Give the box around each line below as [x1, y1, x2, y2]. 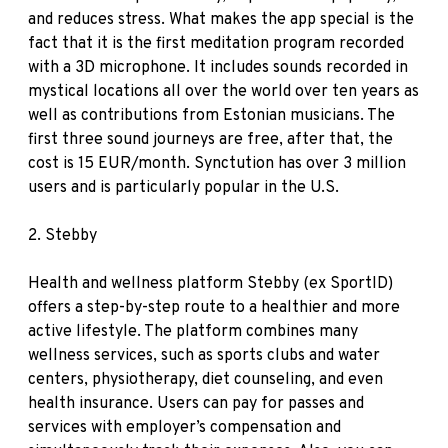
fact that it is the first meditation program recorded [28, 33, 404, 54]
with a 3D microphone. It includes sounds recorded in [28, 57, 408, 78]
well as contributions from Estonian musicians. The [28, 105, 395, 126]
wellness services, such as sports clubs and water [28, 345, 380, 366]
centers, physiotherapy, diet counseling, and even [28, 369, 383, 390]
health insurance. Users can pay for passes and [28, 393, 364, 414]
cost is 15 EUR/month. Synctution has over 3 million [28, 153, 406, 174]
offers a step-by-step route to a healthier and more [28, 297, 400, 318]
